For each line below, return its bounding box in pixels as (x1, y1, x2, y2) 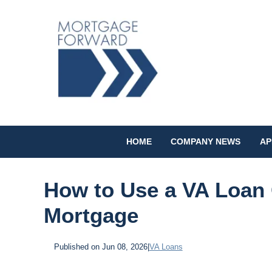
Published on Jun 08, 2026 (53, 242, 148, 251)
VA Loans (149, 242, 183, 251)
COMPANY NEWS (171, 137, 241, 147)
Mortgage (44, 203, 138, 227)
